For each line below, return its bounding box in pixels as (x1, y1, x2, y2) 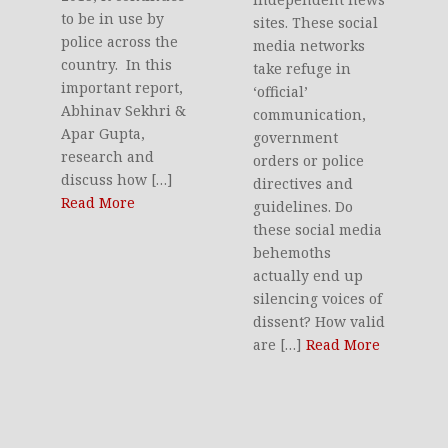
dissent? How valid (253, 312, 386, 332)
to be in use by (61, 8, 165, 28)
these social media (253, 220, 383, 240)
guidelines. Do (253, 197, 354, 217)
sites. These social (253, 13, 379, 33)
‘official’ (253, 82, 309, 102)
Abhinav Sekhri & (61, 100, 187, 120)
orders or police (253, 151, 365, 171)
